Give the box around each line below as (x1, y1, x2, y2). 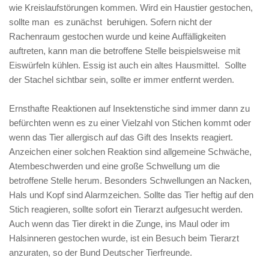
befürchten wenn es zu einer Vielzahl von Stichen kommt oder (9, 118, 251, 128)
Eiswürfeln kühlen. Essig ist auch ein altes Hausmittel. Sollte (9, 60, 246, 70)
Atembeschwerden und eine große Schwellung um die (9, 161, 220, 171)
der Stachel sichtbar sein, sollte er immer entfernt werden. (9, 74, 234, 85)
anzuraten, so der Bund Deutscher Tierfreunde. (9, 247, 192, 258)
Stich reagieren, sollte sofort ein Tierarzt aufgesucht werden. (9, 204, 243, 214)
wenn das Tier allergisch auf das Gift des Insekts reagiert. (9, 132, 233, 142)
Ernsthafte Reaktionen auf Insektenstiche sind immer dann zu (9, 103, 250, 113)
